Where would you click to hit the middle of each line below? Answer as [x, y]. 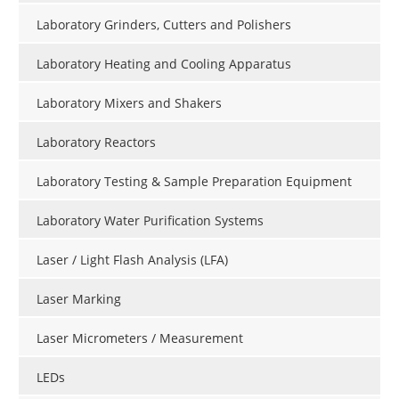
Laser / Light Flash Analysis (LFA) [132, 259]
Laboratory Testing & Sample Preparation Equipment [194, 181]
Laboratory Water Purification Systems [150, 220]
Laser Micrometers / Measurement [140, 338]
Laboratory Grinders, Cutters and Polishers [164, 24]
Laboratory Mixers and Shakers [129, 102]
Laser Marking [79, 298]
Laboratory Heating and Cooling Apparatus [164, 63]
